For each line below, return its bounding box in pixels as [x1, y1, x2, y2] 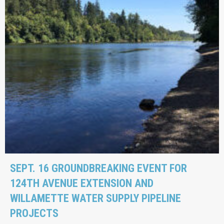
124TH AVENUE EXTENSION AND [10, 176, 153, 189]
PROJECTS [10, 206, 58, 219]
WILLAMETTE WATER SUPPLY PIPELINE [10, 191, 181, 204]
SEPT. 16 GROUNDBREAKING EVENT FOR [10, 161, 187, 174]
